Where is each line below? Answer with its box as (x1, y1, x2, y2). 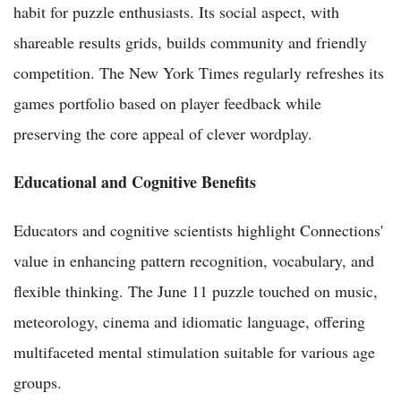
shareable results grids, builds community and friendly (13, 31, 367, 54)
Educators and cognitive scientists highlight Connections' (13, 219, 383, 242)
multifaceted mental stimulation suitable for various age (13, 341, 375, 363)
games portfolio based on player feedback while (13, 92, 321, 115)
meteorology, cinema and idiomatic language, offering (13, 311, 365, 333)
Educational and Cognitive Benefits (13, 170, 256, 194)
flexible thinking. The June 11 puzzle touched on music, (13, 280, 378, 303)
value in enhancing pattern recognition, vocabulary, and (13, 250, 374, 272)
